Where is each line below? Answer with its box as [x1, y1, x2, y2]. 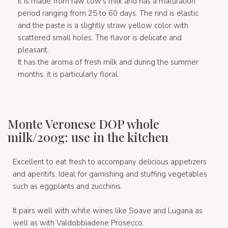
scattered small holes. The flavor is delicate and [18, 32, 182, 43]
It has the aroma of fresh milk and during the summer [18, 56, 198, 67]
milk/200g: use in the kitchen [8, 128, 168, 145]
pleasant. [18, 44, 49, 55]
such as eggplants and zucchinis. [13, 181, 122, 191]
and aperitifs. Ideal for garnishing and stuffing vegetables [13, 168, 207, 179]
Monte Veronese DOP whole [8, 115, 159, 132]
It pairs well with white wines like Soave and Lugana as [13, 205, 203, 216]
